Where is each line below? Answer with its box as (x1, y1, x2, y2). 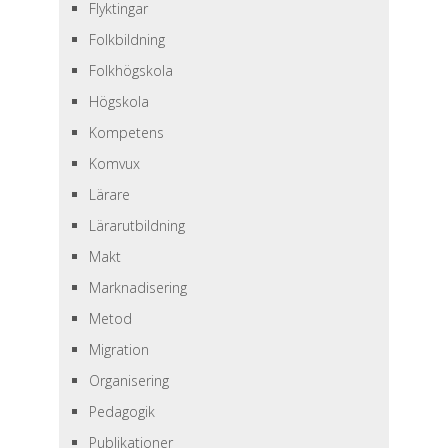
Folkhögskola (88, 61, 173, 80)
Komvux (88, 154, 140, 173)
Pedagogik (88, 402, 155, 421)
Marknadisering (88, 278, 187, 297)
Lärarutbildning (88, 216, 185, 235)
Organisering (88, 371, 169, 390)
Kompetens (88, 123, 164, 142)
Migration (88, 340, 149, 359)
